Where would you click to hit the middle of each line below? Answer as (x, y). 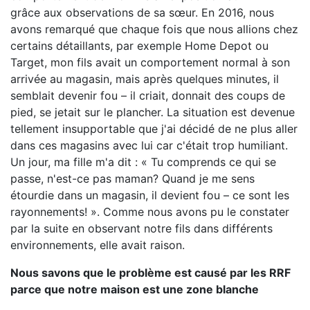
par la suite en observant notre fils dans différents (142, 228)
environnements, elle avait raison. (98, 245)
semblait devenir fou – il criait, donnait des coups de (148, 95)
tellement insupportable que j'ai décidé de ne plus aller (154, 129)
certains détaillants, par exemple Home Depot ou (139, 46)
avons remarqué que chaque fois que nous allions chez (154, 29)
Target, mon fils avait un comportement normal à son (150, 62)
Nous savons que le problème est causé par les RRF (151, 273)
